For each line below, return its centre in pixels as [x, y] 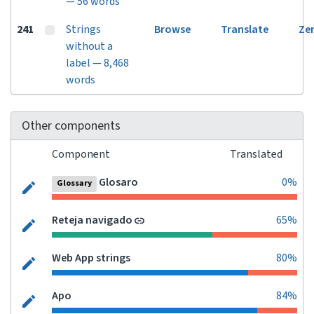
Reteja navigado [92, 220]
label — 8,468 [97, 63]
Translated [257, 154]
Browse [172, 29]
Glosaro [119, 182]
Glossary [75, 183]
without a [89, 46]
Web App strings [91, 258]
